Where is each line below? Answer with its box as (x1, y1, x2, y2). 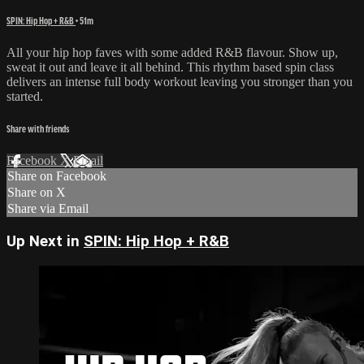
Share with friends (6, 123, 69, 135)
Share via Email (7, 201, 89, 216)
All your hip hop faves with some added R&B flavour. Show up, (6, 45, 338, 59)
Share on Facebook (7, 169, 106, 184)
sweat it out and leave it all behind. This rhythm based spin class (6, 59, 334, 74)
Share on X (7, 185, 66, 200)
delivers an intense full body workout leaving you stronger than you (6, 74, 353, 89)
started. (6, 89, 43, 103)
